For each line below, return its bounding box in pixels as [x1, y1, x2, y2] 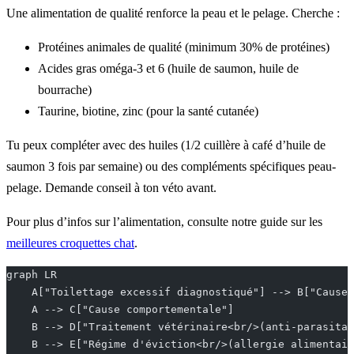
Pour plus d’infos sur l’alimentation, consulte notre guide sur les [6, 215, 322, 229]
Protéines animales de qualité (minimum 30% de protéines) [38, 40, 330, 55]
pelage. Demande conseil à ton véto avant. [6, 181, 217, 195]
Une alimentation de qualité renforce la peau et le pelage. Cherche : [6, 6, 340, 21]
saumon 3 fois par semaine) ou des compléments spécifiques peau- [6, 160, 336, 174]
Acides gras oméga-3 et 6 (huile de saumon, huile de [38, 62, 299, 76]
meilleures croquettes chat [6, 236, 134, 250]
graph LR [6, 269, 57, 281]
